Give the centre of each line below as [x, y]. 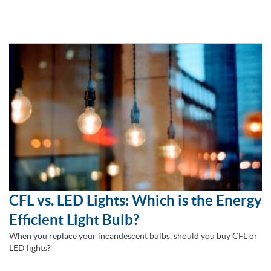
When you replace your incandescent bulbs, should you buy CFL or [133, 236]
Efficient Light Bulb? [74, 220]
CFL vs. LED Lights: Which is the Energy [135, 200]
